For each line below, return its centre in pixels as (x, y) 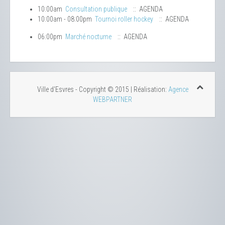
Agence (178, 90)
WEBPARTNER (113, 100)
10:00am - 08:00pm (66, 19)
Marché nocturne (88, 37)
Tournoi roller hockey (124, 19)
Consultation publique (96, 9)
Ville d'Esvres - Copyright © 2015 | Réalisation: (102, 90)
